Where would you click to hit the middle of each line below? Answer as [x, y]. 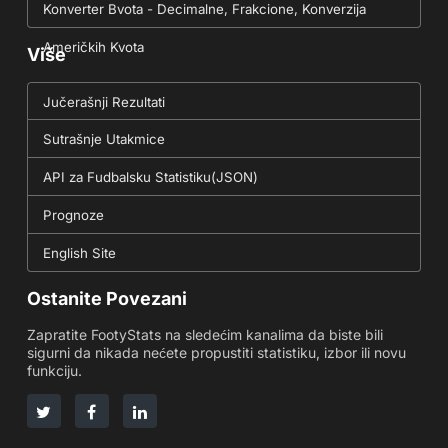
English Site [79, 253]
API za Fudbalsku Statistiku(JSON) [150, 177]
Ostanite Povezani [106, 299]
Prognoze [73, 215]
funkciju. [54, 371]
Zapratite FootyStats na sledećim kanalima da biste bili [204, 335]
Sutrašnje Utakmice [103, 139]
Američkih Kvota [93, 47]
